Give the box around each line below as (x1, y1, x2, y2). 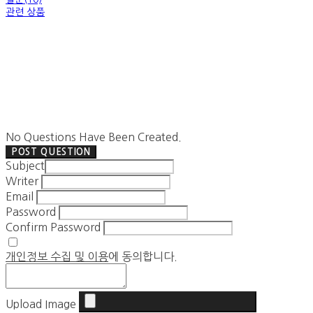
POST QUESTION (11, 147, 91, 156)
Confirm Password (6, 221, 101, 233)
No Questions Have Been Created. (6, 131, 182, 143)
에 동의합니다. (108, 251, 177, 262)
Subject (6, 160, 45, 171)
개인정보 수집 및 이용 (6, 251, 108, 262)
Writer (6, 175, 38, 187)
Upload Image (6, 298, 76, 310)
